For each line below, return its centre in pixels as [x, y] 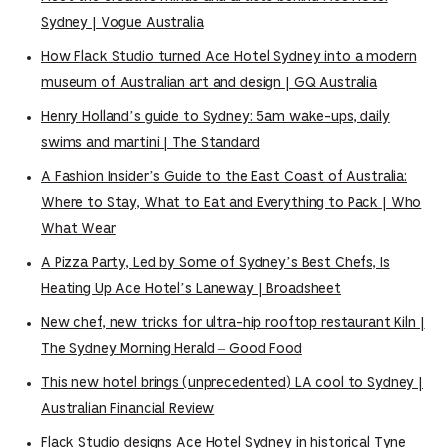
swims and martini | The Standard [150, 142]
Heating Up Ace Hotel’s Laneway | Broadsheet [191, 288]
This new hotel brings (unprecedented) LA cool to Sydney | [232, 382]
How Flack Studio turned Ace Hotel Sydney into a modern [229, 56]
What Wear [78, 228]
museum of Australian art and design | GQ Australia [209, 82]
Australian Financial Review [128, 408]
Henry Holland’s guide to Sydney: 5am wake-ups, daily [215, 116]
